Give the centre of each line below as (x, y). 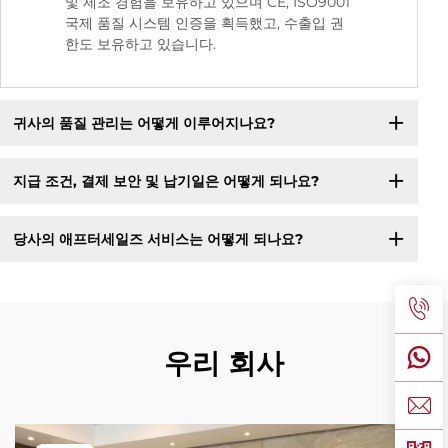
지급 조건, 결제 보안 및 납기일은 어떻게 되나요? (165, 180)
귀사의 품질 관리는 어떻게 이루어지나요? (143, 122)
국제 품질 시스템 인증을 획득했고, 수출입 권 (204, 23)
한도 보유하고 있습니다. (140, 44)
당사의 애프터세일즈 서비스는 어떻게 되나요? (157, 238)
